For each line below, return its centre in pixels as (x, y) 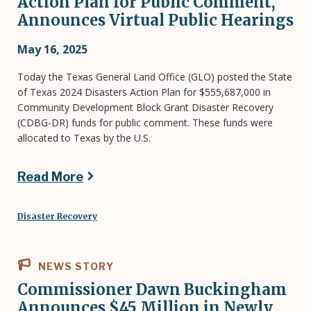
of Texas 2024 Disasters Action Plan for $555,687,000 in (144, 92)
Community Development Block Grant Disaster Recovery (145, 107)
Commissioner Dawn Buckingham (152, 289)
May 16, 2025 (52, 49)
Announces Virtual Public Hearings (155, 20)
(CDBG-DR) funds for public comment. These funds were (145, 122)
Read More (50, 176)
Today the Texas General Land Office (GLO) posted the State (155, 76)
